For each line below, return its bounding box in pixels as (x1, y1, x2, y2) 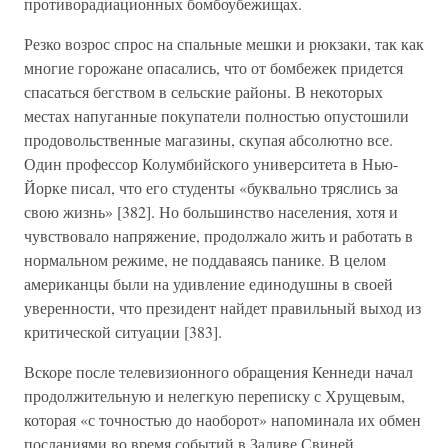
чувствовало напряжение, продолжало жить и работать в (24, 225, 413, 246)
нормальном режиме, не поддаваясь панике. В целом (24, 249, 386, 270)
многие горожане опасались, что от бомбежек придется (24, 57, 403, 78)
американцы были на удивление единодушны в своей (24, 273, 393, 294)
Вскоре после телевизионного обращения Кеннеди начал (24, 361, 413, 382)
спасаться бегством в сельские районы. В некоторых (24, 81, 383, 102)
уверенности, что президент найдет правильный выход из (24, 297, 421, 318)
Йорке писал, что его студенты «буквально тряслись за (24, 177, 398, 198)
